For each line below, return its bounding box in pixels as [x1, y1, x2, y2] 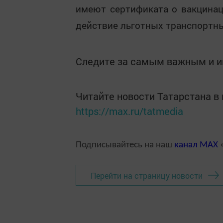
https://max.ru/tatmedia [76, 105, 183, 118]
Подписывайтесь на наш [76, 140, 174, 150]
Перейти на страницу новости [91, 170, 203, 181]
